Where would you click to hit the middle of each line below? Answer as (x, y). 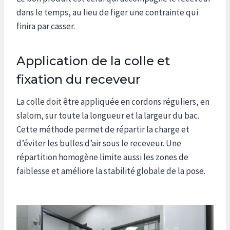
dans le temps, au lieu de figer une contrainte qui (107, 12)
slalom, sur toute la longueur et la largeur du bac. (108, 115)
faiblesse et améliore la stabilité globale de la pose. (111, 171)
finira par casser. (46, 26)
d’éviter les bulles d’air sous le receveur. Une (99, 143)
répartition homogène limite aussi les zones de (102, 157)
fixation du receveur (79, 79)
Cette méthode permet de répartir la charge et (103, 129)
